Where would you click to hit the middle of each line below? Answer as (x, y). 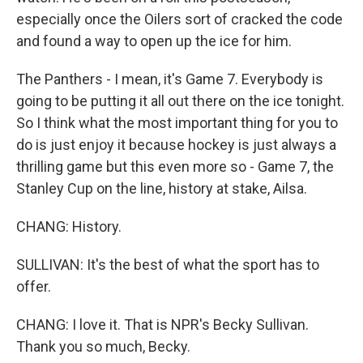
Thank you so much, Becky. (103, 346)
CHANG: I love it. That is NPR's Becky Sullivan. (162, 325)
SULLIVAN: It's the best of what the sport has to (168, 265)
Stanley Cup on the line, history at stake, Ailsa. (162, 188)
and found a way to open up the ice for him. (154, 41)
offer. (34, 286)
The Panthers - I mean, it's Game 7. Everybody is (170, 79)
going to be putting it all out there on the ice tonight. (180, 101)
